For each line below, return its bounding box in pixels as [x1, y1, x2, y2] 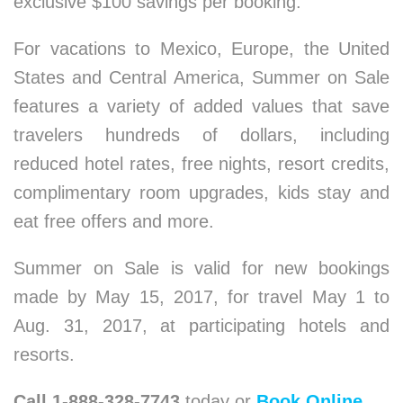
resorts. [13, 345, 75, 364]
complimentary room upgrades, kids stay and [13, 183, 390, 202]
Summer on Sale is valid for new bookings [13, 258, 390, 278]
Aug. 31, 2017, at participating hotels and [13, 316, 390, 336]
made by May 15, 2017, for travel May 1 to [13, 287, 390, 307]
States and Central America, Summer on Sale [13, 67, 390, 87]
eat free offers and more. [13, 211, 214, 231]
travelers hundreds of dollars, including [13, 125, 390, 145]
